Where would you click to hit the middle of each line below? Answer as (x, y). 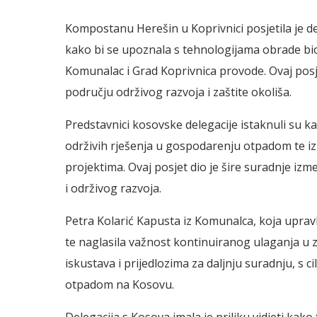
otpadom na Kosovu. (120, 285)
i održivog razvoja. (113, 189)
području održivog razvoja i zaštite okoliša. (178, 92)
